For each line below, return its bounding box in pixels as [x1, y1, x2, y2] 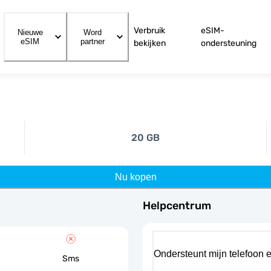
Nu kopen [114, 171, 157, 182]
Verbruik [134, 25, 166, 36]
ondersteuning [201, 38, 257, 48]
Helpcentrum [143, 198, 211, 212]
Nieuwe [17, 28, 43, 37]
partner [80, 37, 105, 46]
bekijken [134, 38, 166, 48]
